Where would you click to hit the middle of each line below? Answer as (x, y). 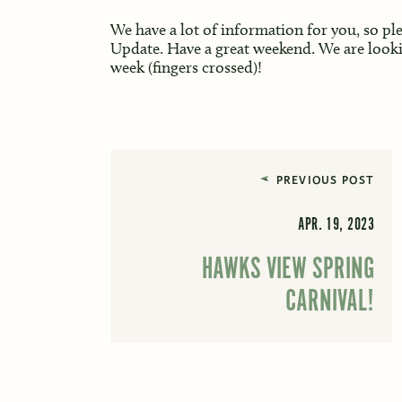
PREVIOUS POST (325, 180)
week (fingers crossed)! (186, 67)
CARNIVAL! (330, 301)
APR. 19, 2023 (336, 225)
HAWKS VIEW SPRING (288, 269)
